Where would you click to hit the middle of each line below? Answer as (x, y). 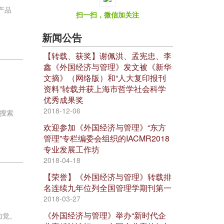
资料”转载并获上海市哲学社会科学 (105, 89)
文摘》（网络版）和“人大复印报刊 (105, 78)
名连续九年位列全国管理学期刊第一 (107, 188)
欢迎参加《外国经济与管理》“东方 (105, 127)
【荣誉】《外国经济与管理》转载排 (107, 177)
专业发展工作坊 (71, 149)
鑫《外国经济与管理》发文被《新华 (107, 67)
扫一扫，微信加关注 (107, 14)
